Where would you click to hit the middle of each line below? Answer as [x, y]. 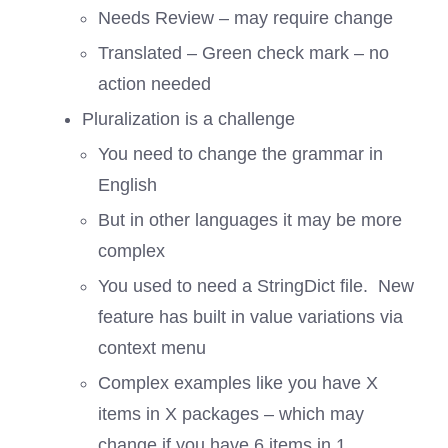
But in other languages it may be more [249, 219]
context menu [151, 347]
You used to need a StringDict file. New [255, 285]
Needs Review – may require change [247, 17]
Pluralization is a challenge [188, 118]
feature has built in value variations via [250, 316]
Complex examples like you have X [237, 382]
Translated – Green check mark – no [243, 52]
